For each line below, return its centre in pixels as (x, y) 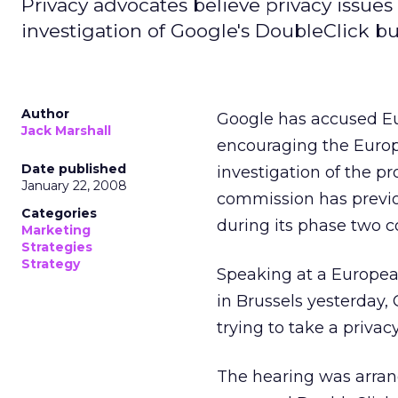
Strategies (57, 247)
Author (45, 114)
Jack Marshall (66, 131)
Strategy (51, 264)
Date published (74, 169)
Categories (59, 213)
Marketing (56, 230)
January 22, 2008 (74, 186)
